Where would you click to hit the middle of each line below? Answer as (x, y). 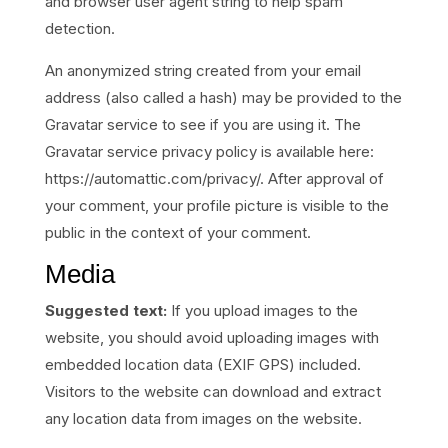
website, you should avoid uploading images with (211, 337)
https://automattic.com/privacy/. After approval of (214, 178)
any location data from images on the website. (203, 418)
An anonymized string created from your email (202, 70)
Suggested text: (107, 310)
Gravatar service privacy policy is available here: (209, 151)
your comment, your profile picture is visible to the (216, 205)
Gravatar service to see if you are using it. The (202, 124)
